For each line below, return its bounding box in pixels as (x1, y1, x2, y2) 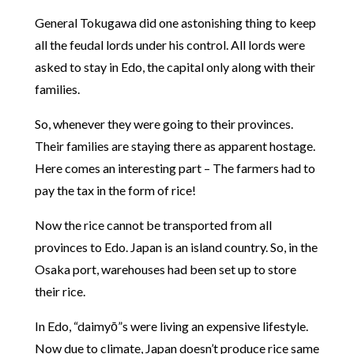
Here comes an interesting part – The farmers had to (35, 160, 315, 176)
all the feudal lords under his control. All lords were (35, 37, 305, 53)
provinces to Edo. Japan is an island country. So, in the (35, 239, 318, 255)
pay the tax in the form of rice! (35, 183, 196, 198)
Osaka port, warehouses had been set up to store (35, 262, 296, 277)
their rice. (35, 284, 85, 299)
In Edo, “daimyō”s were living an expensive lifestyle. (35, 318, 308, 334)
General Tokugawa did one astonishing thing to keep (35, 15, 316, 31)
